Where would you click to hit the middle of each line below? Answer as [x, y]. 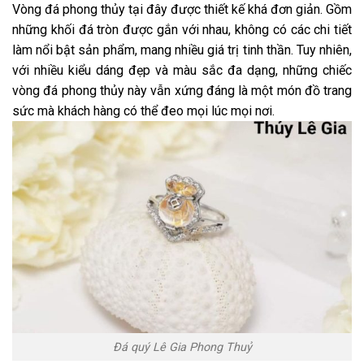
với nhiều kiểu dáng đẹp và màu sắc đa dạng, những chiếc [182, 70]
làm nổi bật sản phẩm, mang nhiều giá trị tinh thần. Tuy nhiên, [182, 50]
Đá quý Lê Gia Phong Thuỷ [182, 347]
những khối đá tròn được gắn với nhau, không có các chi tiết [182, 29]
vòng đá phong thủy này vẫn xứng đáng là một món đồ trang [182, 90]
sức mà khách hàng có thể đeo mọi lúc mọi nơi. [143, 110]
